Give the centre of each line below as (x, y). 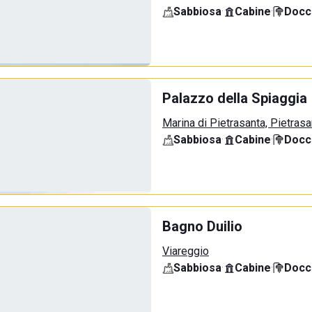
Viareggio (186, 251)
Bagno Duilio (202, 226)
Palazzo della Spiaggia (235, 98)
